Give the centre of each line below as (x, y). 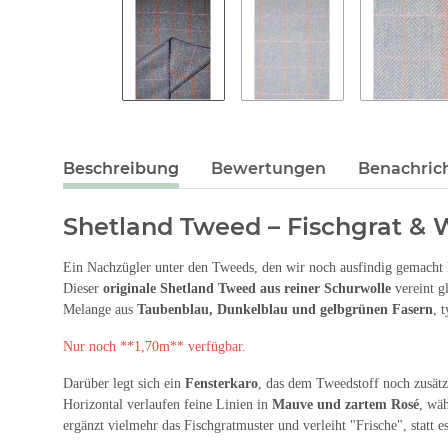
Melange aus (100, 309)
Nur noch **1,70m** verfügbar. (154, 346)
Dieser (83, 288)
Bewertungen (268, 168)
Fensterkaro (221, 383)
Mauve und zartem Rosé (345, 404)
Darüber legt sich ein (124, 383)
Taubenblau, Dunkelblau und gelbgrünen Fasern (285, 309)
